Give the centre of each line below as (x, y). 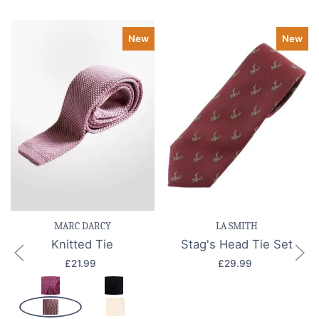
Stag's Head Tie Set (236, 245)
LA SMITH (236, 226)
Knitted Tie (83, 245)
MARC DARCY (82, 226)
